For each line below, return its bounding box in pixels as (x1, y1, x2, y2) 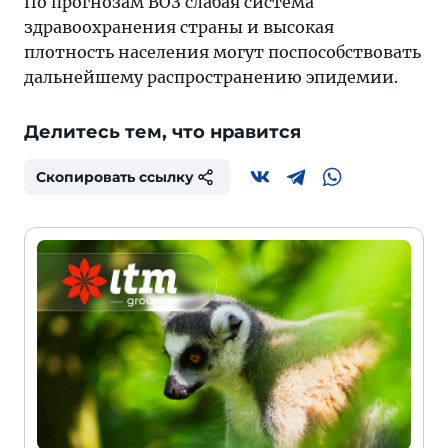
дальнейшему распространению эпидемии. (24, 67, 398, 87)
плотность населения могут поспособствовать (24, 42, 421, 62)
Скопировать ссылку (36, 168, 194, 186)
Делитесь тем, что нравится (24, 121, 301, 143)
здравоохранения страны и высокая (24, 17, 334, 37)
